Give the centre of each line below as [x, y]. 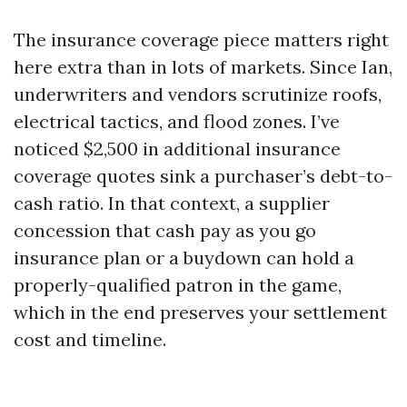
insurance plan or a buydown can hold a [184, 258]
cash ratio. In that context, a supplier [172, 203]
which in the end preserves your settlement [200, 312]
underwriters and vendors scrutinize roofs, [198, 94]
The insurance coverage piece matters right [201, 40]
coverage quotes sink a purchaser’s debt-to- [203, 176]
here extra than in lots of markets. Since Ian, [203, 67]
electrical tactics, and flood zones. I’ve [177, 121]
